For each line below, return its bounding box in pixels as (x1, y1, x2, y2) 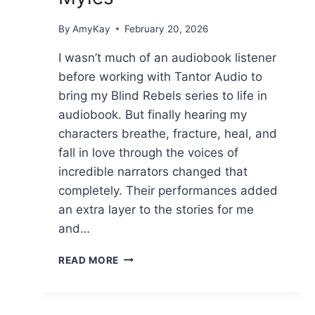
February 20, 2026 (124, 22, 209, 34)
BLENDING (118, 250, 171, 262)
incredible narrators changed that (58, 164, 247, 179)
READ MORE (58, 254, 120, 266)
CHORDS (118, 265, 163, 277)
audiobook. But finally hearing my (58, 107, 247, 122)
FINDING (118, 295, 161, 307)
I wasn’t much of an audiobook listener (58, 50, 276, 65)
